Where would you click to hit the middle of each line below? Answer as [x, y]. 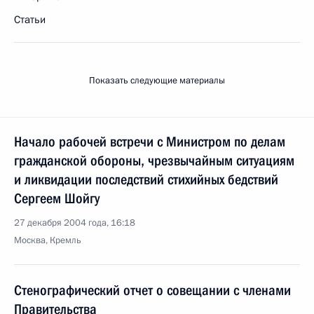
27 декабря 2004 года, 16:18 [75, 223]
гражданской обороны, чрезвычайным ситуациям [154, 161]
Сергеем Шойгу [57, 198]
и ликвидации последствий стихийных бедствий [146, 179]
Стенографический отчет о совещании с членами [152, 290]
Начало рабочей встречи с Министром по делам [150, 142]
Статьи [30, 20]
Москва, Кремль [48, 240]
